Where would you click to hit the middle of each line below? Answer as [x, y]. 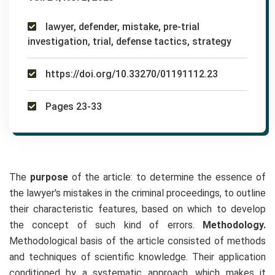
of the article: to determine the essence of [169, 177]
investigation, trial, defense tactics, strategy [130, 42]
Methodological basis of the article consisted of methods [137, 241]
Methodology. [234, 225]
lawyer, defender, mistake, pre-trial [121, 27]
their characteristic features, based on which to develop [137, 209]
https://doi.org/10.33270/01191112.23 [130, 74]
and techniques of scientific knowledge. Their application [137, 257]
